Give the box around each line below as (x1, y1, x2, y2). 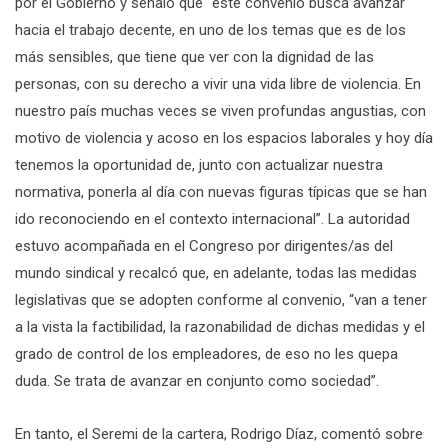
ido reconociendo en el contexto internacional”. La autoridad (15, 209, 410, 228)
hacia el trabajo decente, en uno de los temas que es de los (15, 20, 406, 39)
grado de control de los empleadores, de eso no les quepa (15, 344, 398, 363)
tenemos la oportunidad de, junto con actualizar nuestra (15, 155, 383, 174)
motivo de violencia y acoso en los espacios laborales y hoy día (15, 128, 433, 147)
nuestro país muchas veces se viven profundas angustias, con (15, 101, 426, 120)
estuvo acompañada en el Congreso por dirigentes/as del (15, 236, 393, 255)
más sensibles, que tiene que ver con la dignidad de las (15, 47, 374, 66)
